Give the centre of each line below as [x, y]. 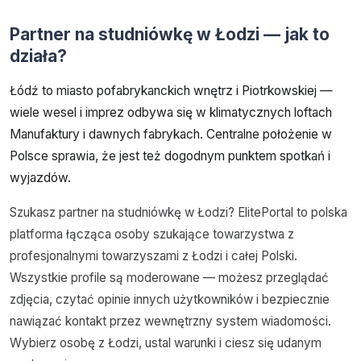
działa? [38, 56]
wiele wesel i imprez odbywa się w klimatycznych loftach [171, 112]
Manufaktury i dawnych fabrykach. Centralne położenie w [171, 134]
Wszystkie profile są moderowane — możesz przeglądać [169, 277]
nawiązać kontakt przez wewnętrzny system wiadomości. [170, 321]
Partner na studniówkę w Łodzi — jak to [170, 34]
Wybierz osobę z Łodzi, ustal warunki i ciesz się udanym [166, 342]
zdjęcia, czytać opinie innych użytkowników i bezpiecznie [170, 299]
